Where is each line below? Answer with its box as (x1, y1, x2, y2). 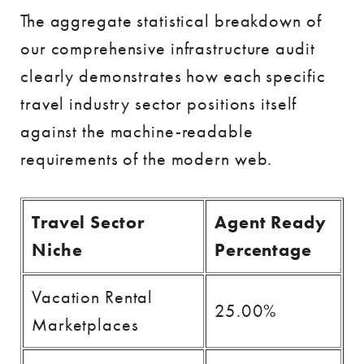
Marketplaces (32, 313, 139, 336)
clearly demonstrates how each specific (20, 64, 326, 88)
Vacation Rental (32, 285, 154, 309)
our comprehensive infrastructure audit (20, 37, 315, 60)
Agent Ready (214, 210, 327, 234)
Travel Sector (32, 210, 145, 234)
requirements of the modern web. (20, 147, 273, 171)
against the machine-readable (20, 119, 253, 143)
